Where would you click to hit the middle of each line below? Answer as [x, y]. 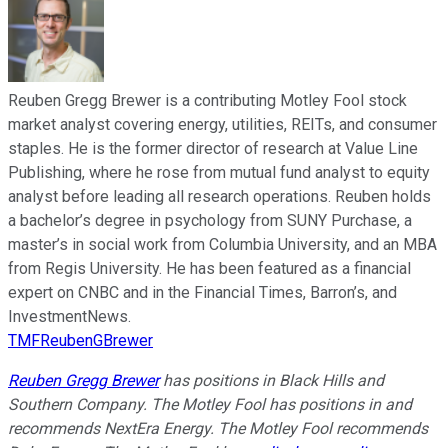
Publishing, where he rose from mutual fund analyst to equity [219, 172]
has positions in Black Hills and [271, 380]
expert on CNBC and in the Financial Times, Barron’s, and [202, 292]
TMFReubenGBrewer [80, 340]
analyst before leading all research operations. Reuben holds [219, 196]
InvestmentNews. [69, 316]
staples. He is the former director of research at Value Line [213, 148]
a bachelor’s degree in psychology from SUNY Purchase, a [210, 220]
